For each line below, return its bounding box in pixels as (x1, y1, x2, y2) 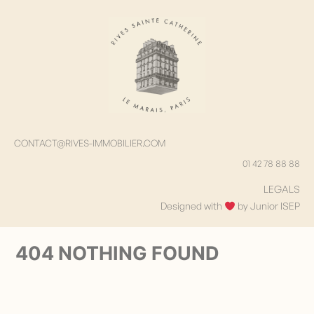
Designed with (161, 200, 225, 212)
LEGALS (264, 183, 300, 196)
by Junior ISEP (235, 200, 300, 212)
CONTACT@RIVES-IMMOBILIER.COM (14, 137, 165, 149)
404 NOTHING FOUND (15, 242, 219, 266)
